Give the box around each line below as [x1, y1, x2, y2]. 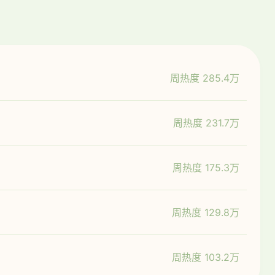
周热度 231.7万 [173, 117, 239, 130]
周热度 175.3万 [172, 161, 239, 174]
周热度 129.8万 [172, 206, 239, 219]
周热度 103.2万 [172, 251, 239, 264]
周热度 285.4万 [170, 72, 239, 85]
